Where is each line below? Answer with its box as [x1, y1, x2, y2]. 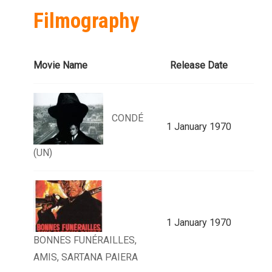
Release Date [169, 59, 228, 72]
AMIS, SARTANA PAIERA [33, 251, 138, 263]
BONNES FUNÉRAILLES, [33, 234, 137, 246]
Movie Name [33, 59, 87, 72]
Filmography [33, 8, 140, 34]
